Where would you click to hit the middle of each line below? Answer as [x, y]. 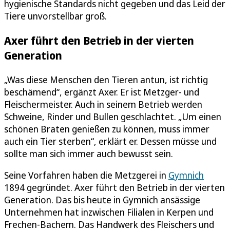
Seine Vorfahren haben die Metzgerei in [86, 175]
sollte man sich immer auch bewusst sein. [89, 153]
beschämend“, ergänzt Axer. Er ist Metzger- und [102, 92]
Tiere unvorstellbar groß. [55, 16]
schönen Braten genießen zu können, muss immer [107, 129]
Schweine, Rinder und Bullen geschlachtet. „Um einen [113, 116]
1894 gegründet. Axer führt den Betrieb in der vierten [114, 187]
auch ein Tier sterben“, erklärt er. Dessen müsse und [110, 141]
